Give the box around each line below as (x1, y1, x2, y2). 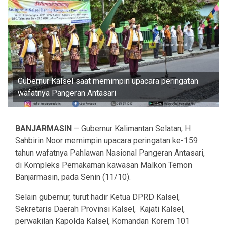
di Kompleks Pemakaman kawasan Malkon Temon (15, 160, 192, 170)
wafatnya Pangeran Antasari (18, 88, 116, 98)
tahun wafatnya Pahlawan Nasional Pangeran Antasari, (15, 148, 205, 158)
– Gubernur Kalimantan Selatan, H (74, 124, 191, 134)
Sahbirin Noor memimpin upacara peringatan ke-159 (15, 136, 198, 146)
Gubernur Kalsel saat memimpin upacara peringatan (18, 76, 198, 86)
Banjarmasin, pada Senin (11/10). (15, 172, 131, 182)
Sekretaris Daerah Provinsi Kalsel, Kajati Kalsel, (15, 204, 185, 214)
